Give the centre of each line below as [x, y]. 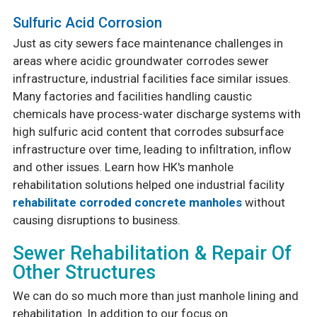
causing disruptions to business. [96, 220]
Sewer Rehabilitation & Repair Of [152, 254]
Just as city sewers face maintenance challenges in [148, 44]
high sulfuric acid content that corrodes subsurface [148, 132]
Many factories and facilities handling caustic [132, 97]
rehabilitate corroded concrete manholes [127, 203]
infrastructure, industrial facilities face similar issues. [151, 79]
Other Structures [84, 273]
